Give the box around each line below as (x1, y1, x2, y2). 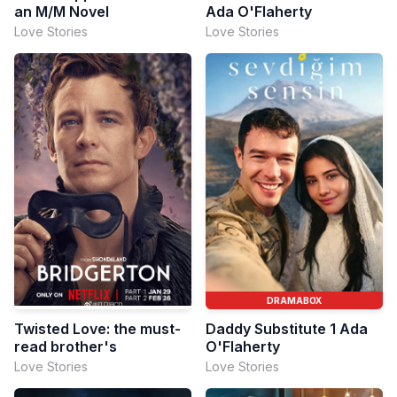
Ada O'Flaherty (206, 2, 312, 20)
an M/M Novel (14, 2, 109, 20)
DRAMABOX (267, 295, 322, 307)
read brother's (14, 338, 117, 356)
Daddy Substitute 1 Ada (206, 320, 368, 339)
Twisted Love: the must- (14, 320, 181, 339)
